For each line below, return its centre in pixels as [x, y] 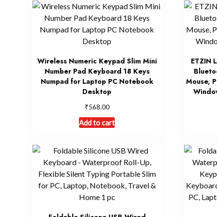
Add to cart [97, 123]
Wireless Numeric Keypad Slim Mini [97, 61]
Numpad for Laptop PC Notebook [97, 81]
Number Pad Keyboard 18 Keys [97, 71]
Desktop [97, 91]
